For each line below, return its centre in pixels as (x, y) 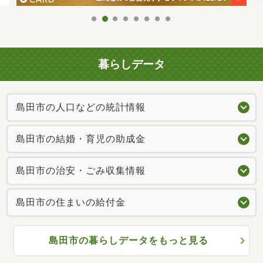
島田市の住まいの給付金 (71, 203)
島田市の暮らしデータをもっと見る (128, 241)
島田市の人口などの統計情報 (81, 107)
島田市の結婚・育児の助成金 (81, 139)
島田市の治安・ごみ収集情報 (81, 171)
